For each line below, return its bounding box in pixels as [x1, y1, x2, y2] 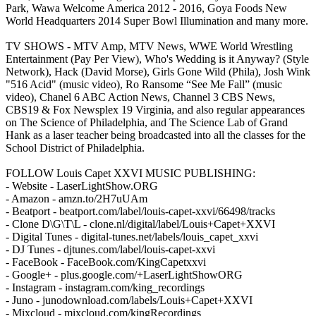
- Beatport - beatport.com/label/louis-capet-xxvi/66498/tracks [6, 205, 275, 217]
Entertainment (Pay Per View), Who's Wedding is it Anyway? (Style [6, 52, 309, 65]
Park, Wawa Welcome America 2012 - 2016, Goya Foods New [6, 1, 287, 14]
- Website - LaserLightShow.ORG [6, 179, 158, 192]
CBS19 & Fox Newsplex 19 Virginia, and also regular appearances [6, 103, 305, 116]
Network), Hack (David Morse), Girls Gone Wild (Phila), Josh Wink [6, 65, 310, 78]
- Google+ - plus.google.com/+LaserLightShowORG [6, 268, 243, 281]
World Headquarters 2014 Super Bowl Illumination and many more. [6, 14, 308, 27]
